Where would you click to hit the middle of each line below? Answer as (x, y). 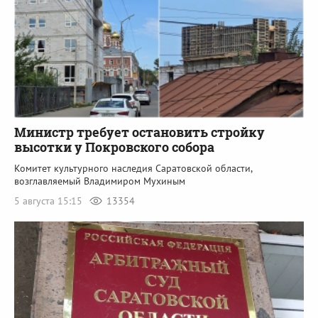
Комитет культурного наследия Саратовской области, (133, 169)
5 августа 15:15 (50, 201)
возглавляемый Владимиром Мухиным (100, 181)
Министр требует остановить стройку (139, 132)
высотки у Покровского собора (114, 147)
